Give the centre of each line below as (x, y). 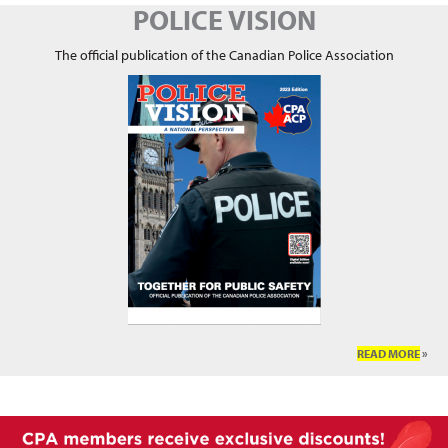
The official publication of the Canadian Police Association (224, 55)
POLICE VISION (224, 20)
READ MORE (388, 354)
